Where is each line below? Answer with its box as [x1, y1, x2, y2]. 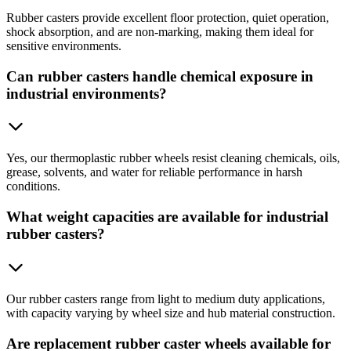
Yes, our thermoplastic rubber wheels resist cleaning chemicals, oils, [6, 151, 340, 165]
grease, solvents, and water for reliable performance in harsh [6, 165, 302, 179]
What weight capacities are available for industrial [6, 208, 328, 226]
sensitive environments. [6, 38, 121, 52]
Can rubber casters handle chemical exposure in [6, 67, 313, 85]
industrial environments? [6, 85, 167, 102]
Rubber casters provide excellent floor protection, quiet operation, [6, 10, 329, 24]
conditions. [6, 179, 60, 194]
